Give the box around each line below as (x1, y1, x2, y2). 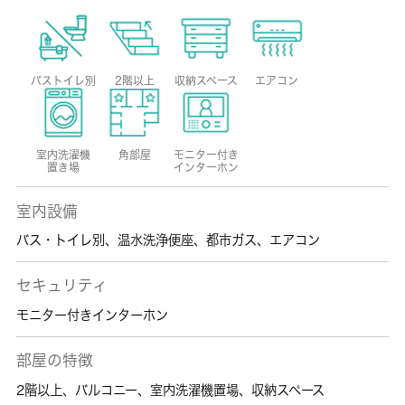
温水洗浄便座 (117, 233, 193, 248)
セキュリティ (15, 278, 108, 294)
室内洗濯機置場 (149, 382, 239, 397)
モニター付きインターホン (15, 307, 168, 322)
